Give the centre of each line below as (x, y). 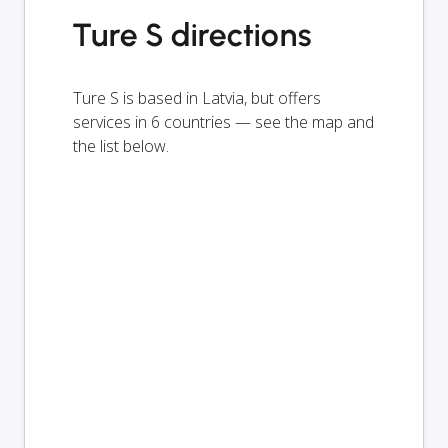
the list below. (121, 145)
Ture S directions (193, 34)
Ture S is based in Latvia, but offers (197, 97)
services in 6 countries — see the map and (223, 121)
